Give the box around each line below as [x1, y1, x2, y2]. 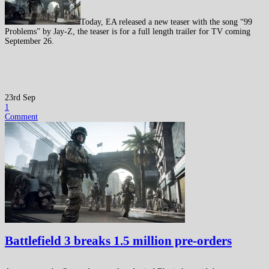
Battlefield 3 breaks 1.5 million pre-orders [5, 233, 232, 248]
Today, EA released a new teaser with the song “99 [80, 17, 252, 27]
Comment [5, 112, 38, 122]
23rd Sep [5, 93, 35, 103]
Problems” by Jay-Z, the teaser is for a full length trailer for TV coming [5, 27, 250, 37]
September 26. [5, 37, 54, 46]
